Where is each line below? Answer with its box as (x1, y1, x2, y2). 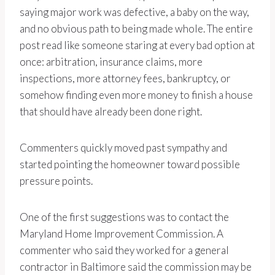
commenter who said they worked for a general (20, 244, 229, 257)
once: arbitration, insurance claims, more (20, 55, 203, 69)
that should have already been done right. (20, 105, 202, 118)
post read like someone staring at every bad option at (20, 39, 255, 52)
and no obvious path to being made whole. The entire (20, 22, 253, 36)
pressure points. (20, 174, 93, 188)
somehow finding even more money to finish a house (20, 88, 253, 102)
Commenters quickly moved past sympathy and (20, 141, 227, 155)
